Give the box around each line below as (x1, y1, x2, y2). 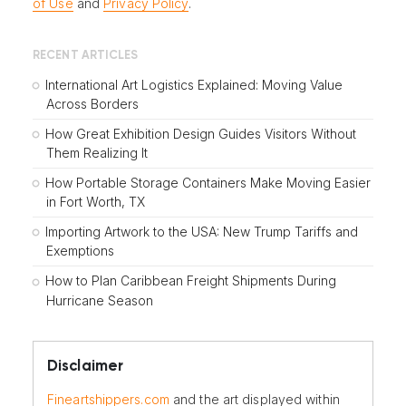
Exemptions (46, 243, 114, 259)
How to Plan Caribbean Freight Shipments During (45, 273, 336, 289)
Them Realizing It (46, 145, 148, 161)
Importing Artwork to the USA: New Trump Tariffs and (45, 224, 358, 240)
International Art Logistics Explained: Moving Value (45, 76, 343, 92)
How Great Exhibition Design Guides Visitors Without (45, 125, 356, 141)
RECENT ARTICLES (33, 50, 139, 63)
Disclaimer (47, 358, 123, 374)
